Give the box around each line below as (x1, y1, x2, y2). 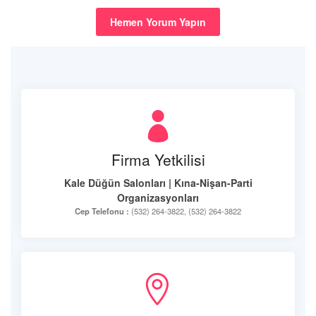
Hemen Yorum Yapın (110, 15, 206, 29)
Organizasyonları (117, 190, 199, 205)
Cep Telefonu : (75, 205, 129, 217)
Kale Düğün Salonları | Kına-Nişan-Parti (63, 176, 253, 190)
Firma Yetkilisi (111, 149, 205, 170)
